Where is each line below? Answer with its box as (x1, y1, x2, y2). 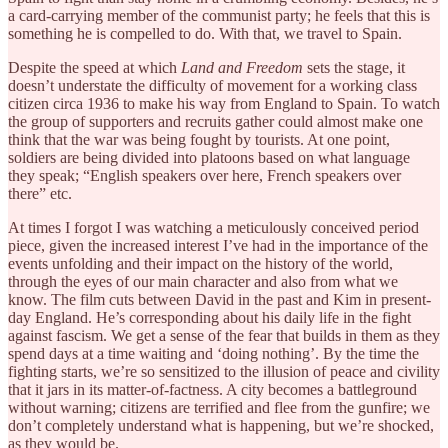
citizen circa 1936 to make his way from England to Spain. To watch (8, 94, 440, 112)
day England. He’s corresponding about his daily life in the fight (8, 308, 411, 326)
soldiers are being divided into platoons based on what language (8, 148, 410, 166)
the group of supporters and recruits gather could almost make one (8, 112, 423, 130)
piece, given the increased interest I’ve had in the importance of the (8, 236, 428, 254)
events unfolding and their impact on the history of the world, (8, 254, 393, 272)
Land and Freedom (181, 58, 303, 76)
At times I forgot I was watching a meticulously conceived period (8, 218, 419, 236)
